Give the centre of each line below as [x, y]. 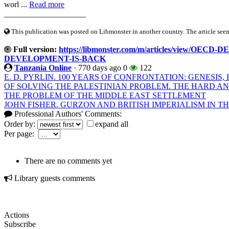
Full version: [34, 49]
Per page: [21, 133]
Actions [17, 215]
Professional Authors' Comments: [67, 113]
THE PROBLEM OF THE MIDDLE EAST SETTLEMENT [105, 95]
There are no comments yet [68, 161]
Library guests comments [54, 178]
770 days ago [100, 67]
